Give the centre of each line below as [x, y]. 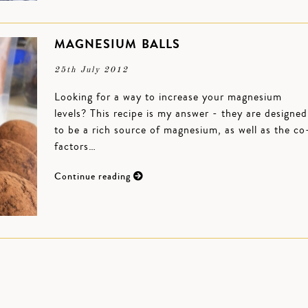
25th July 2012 [91, 70]
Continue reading [94, 177]
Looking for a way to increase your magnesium [168, 97]
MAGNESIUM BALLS [117, 44]
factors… [75, 146]
